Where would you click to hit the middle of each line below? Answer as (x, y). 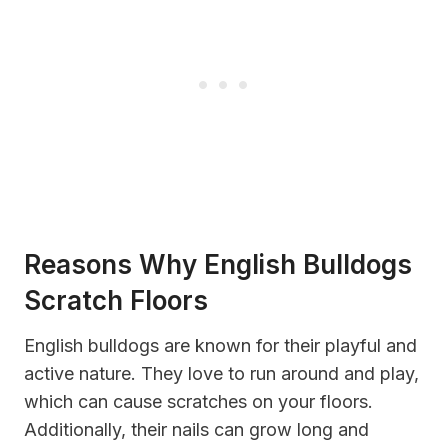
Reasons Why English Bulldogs (218, 265)
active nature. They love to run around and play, (221, 374)
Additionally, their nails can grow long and (196, 430)
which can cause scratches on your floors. (198, 402)
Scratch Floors (116, 301)
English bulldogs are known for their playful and (220, 346)
